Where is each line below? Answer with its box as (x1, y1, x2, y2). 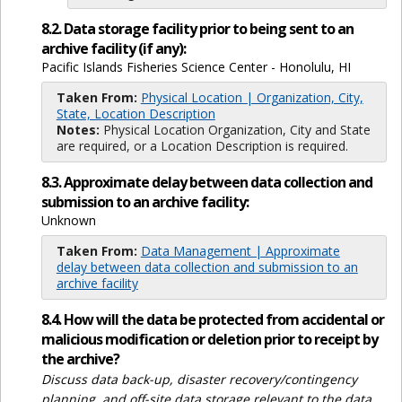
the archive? (40, 349, 119, 370)
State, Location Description (56, 105, 215, 123)
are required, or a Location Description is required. (56, 137, 348, 155)
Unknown (40, 212, 96, 230)
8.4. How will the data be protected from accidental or (40, 310, 384, 330)
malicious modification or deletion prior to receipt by (40, 329, 378, 350)
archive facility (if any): (40, 39, 186, 59)
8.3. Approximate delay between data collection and (40, 172, 372, 193)
